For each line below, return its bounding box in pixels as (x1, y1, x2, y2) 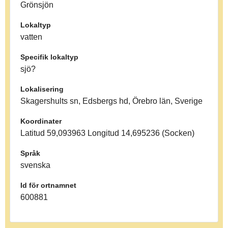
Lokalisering (20, 84, 64, 93)
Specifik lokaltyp (20, 52, 78, 61)
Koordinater (20, 117, 62, 125)
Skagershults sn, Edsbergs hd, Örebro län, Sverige (20, 96, 203, 105)
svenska (20, 160, 50, 169)
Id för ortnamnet (20, 181, 76, 189)
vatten (20, 32, 42, 41)
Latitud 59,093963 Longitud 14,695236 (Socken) (20, 128, 194, 137)
